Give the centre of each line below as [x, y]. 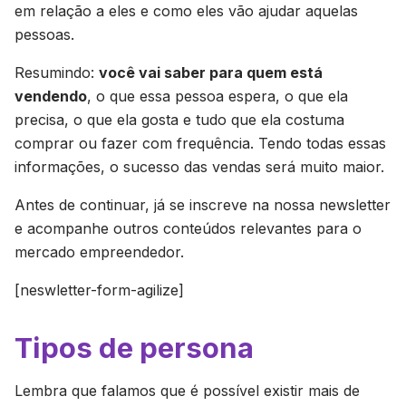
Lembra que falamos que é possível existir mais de [187, 391]
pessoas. [47, 34]
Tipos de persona [134, 348]
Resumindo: [57, 72]
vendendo [51, 96]
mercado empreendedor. [99, 252]
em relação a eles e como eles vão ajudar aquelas [186, 11]
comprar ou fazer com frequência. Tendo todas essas [200, 143]
